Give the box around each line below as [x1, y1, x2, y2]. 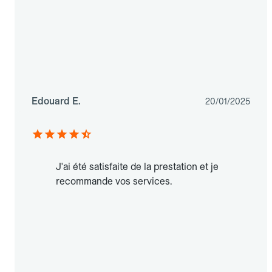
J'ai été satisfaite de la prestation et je [56, 161, 219, 173]
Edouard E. [32, 95, 81, 107]
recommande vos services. [56, 175, 172, 188]
